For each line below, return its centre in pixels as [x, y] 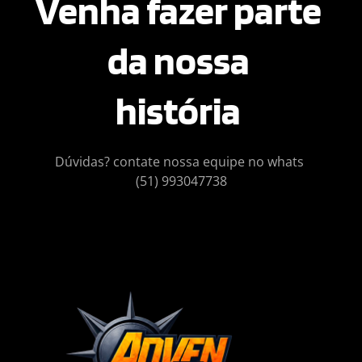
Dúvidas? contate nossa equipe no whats [181, 162]
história [181, 111]
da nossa [181, 61]
